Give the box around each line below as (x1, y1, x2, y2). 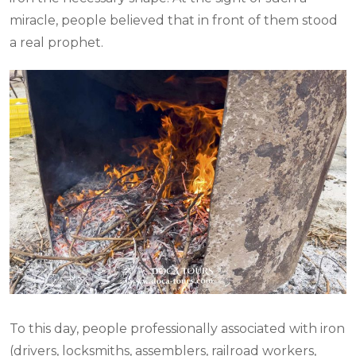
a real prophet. (10, 34, 103, 50)
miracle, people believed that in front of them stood (10, 12, 338, 28)
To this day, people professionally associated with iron (10, 321, 345, 337)
